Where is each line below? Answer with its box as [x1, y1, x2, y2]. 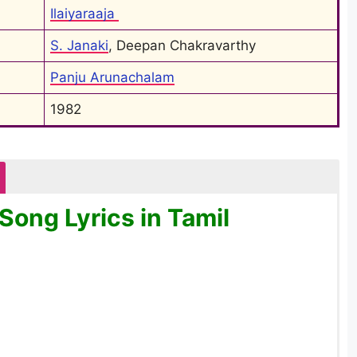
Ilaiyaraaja [50, 5, 119, 22]
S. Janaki [50, 37, 108, 53]
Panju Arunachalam [50, 69, 175, 85]
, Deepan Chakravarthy [108, 37, 256, 53]
